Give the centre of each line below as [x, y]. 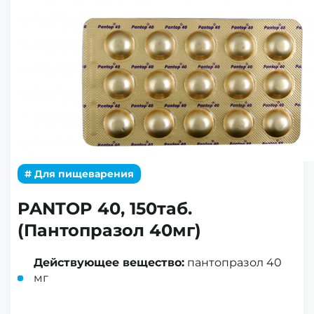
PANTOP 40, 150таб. [105, 209]
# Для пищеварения [79, 174]
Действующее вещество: [109, 262]
